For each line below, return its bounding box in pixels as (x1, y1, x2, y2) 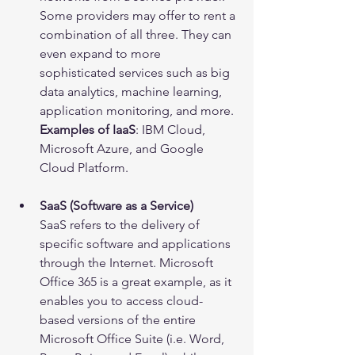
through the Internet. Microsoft (40, 255, 216, 271)
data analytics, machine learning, (40, 84, 225, 100)
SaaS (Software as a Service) (40, 198, 193, 214)
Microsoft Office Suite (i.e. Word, (40, 331, 227, 347)
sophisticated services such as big (40, 65, 233, 81)
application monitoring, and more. (40, 103, 234, 119)
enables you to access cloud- (40, 293, 203, 309)
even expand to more (40, 46, 164, 62)
